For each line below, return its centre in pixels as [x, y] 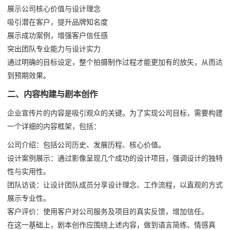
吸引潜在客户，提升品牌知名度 [57, 22]
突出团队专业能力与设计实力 [54, 49]
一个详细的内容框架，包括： [54, 126]
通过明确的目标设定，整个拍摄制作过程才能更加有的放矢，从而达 [115, 62]
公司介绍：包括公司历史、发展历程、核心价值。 [86, 145]
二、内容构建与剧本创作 [52, 94]
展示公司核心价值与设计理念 [54, 8]
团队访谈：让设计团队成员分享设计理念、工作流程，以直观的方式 [115, 185]
